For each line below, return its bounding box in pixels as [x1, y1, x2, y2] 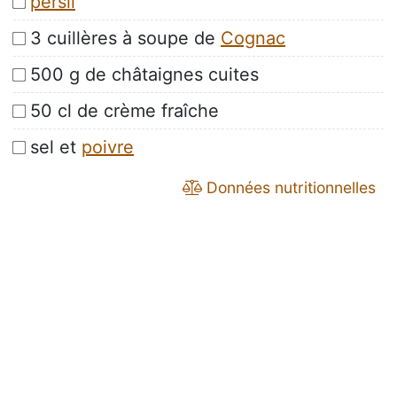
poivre [82, 136, 134, 159]
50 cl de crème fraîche [30, 100, 219, 122]
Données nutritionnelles [202, 178, 376, 198]
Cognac [221, 27, 285, 50]
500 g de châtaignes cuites [30, 64, 259, 86]
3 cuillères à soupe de [30, 27, 221, 50]
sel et [30, 136, 82, 159]
